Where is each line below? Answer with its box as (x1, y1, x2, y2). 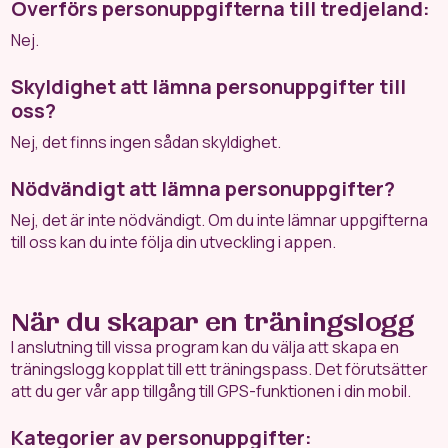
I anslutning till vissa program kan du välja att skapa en (11, 336, 400, 358)
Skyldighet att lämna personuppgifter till (11, 73, 407, 100)
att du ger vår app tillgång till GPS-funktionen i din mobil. (11, 380, 412, 402)
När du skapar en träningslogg (11, 305, 415, 339)
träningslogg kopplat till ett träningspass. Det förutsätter (11, 358, 429, 380)
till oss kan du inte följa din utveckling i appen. (11, 231, 337, 253)
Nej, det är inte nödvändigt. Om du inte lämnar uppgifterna (11, 209, 429, 231)
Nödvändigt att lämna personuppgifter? (11, 175, 396, 202)
